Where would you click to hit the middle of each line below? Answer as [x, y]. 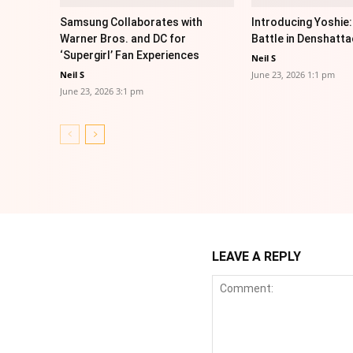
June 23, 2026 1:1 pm [293, 74]
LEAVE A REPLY [256, 256]
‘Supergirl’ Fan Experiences [130, 55]
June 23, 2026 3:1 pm [102, 91]
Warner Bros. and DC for [123, 38]
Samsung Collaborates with [131, 22]
